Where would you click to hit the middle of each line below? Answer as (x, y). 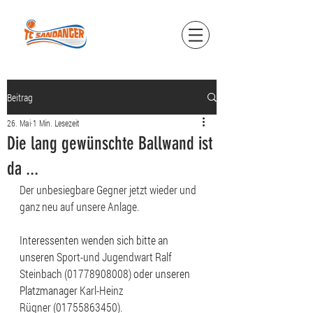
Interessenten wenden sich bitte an (95, 240)
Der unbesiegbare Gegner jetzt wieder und (109, 190)
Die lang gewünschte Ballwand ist (110, 144)
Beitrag (20, 97)
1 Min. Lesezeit (56, 123)
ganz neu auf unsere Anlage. (79, 206)
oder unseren (162, 274)
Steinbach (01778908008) (75, 274)
